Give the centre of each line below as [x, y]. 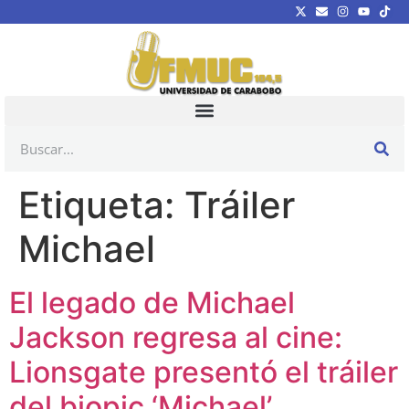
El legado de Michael [152, 302]
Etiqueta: [101, 204]
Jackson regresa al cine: [176, 337]
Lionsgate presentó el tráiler [204, 372]
